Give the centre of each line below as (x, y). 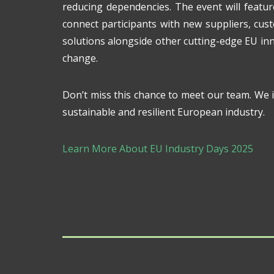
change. (80, 58)
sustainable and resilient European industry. (164, 112)
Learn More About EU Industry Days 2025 (158, 149)
